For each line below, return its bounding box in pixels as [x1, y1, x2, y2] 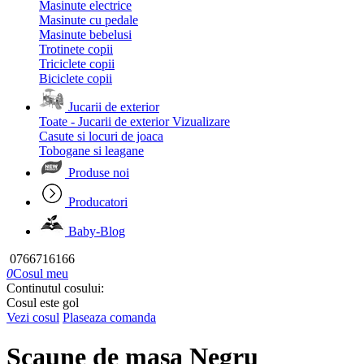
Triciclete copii [39, 57, 115, 71]
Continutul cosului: [6, 281, 104, 295]
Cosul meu [13, 266, 68, 280]
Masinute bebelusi [39, 28, 132, 41]
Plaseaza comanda [63, 310, 156, 324]
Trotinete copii [39, 42, 113, 56]
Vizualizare [172, 115, 230, 128]
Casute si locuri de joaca [39, 129, 163, 143]
